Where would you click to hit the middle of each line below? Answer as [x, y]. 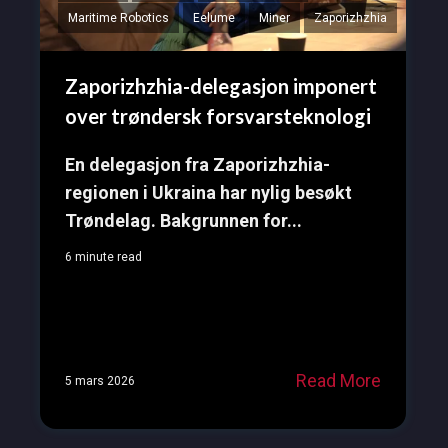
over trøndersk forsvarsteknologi [217, 116]
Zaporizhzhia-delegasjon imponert [220, 86]
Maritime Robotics [118, 18]
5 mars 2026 [99, 380]
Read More [338, 381]
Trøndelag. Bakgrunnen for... [183, 221]
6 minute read [103, 257]
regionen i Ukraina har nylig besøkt [208, 193]
